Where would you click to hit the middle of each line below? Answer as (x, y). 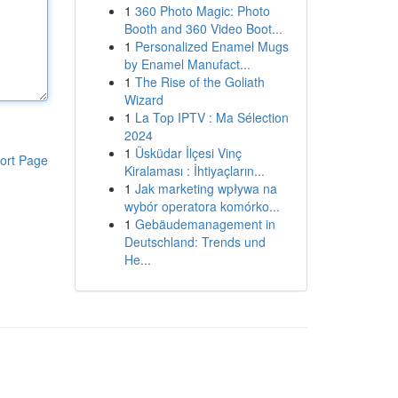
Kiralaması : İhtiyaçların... (194, 171)
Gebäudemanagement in (205, 224)
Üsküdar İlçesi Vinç (188, 153)
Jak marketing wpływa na (206, 188)
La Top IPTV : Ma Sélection (211, 117)
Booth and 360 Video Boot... (203, 28)
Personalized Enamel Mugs (211, 46)
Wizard (143, 99)
